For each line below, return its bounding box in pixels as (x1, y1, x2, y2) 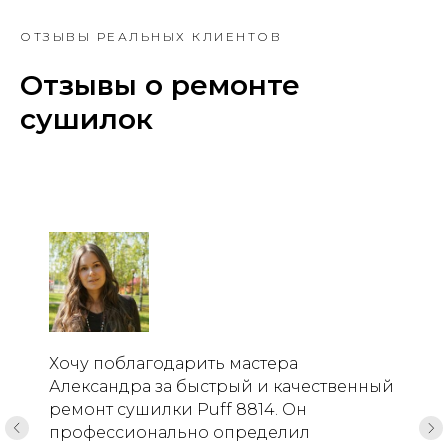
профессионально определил (49, 422, 310, 442)
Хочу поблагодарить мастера (49, 353, 298, 373)
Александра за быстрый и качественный (49, 376, 394, 396)
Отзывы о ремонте (20, 67, 300, 102)
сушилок (20, 101, 153, 136)
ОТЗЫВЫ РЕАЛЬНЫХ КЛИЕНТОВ (20, 28, 282, 44)
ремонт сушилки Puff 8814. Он (49, 399, 307, 419)
